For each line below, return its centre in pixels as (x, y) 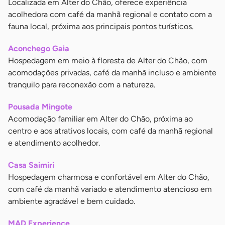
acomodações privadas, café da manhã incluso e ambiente (112, 73)
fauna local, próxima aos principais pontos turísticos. (101, 27)
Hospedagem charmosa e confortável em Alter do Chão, (109, 177)
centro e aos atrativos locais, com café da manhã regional (110, 131)
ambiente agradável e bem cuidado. (72, 201)
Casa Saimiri (31, 165)
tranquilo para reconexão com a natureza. (82, 85)
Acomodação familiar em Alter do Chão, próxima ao (100, 119)
